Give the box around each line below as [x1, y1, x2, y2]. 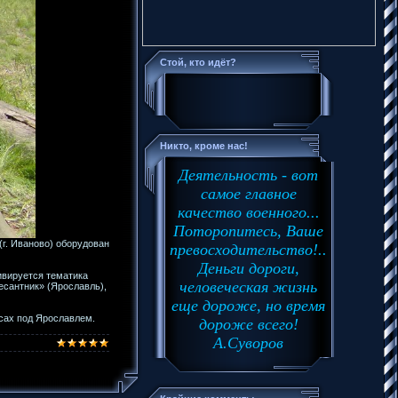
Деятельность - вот [179, 166, 318, 184]
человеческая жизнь [179, 278, 317, 296]
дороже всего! [198, 315, 298, 333]
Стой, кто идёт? [160, 57, 236, 68]
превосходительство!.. [170, 241, 327, 259]
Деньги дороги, [197, 259, 299, 277]
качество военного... [177, 203, 320, 221]
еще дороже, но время [171, 297, 325, 314]
